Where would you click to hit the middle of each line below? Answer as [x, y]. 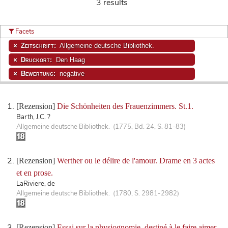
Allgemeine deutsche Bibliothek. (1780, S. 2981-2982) [98, 194]
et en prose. [35, 173]
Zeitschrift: [39, 46]
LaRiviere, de [36, 184]
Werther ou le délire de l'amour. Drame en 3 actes [136, 161]
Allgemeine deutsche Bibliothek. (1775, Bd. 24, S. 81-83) [101, 127]
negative [71, 73]
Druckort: [37, 60]
